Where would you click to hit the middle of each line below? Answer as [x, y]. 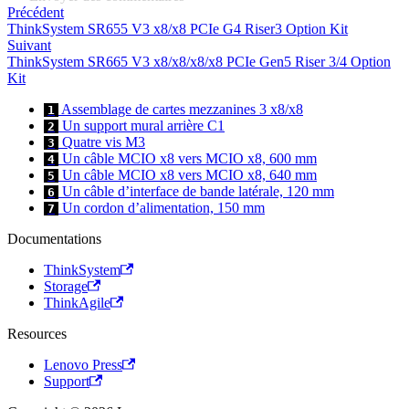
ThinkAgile [77, 303]
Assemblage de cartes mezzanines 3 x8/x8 [181, 110]
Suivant [29, 46]
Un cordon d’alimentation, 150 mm [162, 208]
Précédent [36, 13]
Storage [66, 287]
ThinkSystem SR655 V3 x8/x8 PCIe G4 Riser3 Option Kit [178, 29]
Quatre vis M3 [102, 142]
